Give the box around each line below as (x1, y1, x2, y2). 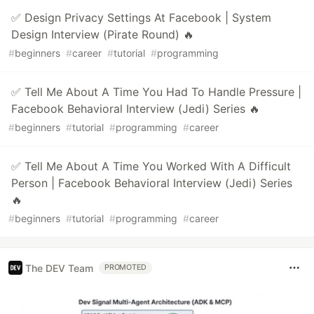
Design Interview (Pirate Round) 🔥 (11, 27, 194, 42)
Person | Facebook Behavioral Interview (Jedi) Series (11, 176, 292, 191)
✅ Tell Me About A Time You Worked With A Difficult (11, 159, 291, 174)
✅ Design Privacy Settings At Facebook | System (11, 11, 271, 25)
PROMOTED (104, 263, 147, 273)
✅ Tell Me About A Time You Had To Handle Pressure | (11, 85, 301, 100)
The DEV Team (25, 261, 93, 274)
